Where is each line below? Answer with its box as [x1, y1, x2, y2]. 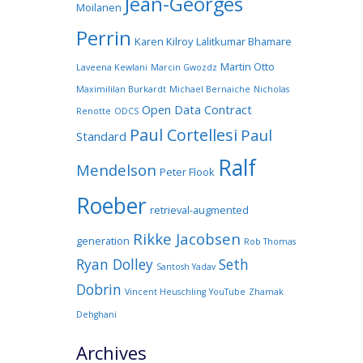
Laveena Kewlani [75, 61, 147, 73]
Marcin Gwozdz [150, 61, 217, 73]
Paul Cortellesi [129, 123, 237, 146]
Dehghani [75, 308, 117, 320]
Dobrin [75, 279, 122, 299]
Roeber [75, 190, 147, 220]
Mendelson [75, 159, 156, 180]
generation [75, 233, 130, 248]
